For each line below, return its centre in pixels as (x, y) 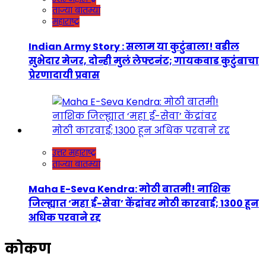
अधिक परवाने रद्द (65, 218)
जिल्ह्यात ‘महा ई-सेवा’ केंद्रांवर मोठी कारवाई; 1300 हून (144, 204)
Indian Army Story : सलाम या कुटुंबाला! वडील (134, 46)
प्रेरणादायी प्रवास (64, 75)
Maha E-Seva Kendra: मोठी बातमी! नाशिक (129, 189)
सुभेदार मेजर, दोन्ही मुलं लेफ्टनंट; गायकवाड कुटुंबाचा (144, 61)
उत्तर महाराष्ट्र (74, 153)
